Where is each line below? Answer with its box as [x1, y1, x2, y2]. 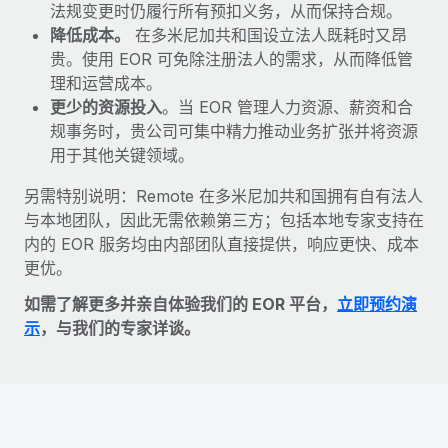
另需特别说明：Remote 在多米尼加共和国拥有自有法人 [24, 185, 423, 206]
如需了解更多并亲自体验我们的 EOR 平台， [24, 293, 337, 314]
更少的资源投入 [50, 96, 162, 117]
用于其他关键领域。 [50, 144, 194, 165]
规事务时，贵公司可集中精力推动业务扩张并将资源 [50, 120, 418, 141]
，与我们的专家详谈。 [40, 317, 200, 338]
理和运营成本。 [50, 72, 162, 93]
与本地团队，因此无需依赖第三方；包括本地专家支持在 [24, 209, 424, 230]
